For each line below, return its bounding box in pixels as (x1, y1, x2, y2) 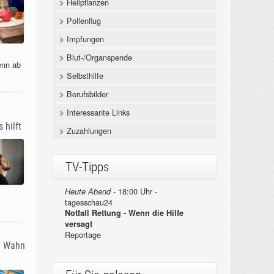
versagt (64, 218, 92, 230)
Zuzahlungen (64, 125, 111, 137)
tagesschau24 (64, 196, 113, 209)
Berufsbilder (64, 88, 108, 100)
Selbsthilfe (64, 70, 103, 82)
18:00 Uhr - (115, 185, 157, 198)
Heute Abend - (64, 186, 116, 198)
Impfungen (64, 33, 104, 45)
